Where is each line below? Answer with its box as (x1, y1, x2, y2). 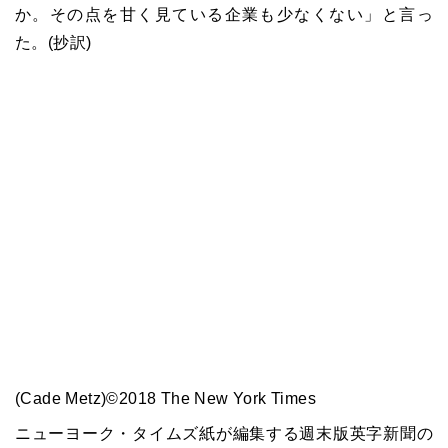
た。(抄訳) (15, 33, 92, 51)
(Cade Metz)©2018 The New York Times (15, 389, 316, 407)
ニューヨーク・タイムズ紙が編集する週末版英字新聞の (15, 424, 433, 442)
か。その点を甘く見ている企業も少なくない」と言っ (15, 5, 433, 23)
